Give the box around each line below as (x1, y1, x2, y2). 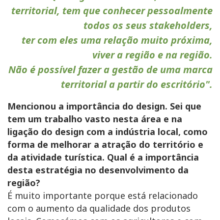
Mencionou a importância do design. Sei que (7, 100, 201, 112)
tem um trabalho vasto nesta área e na (7, 113, 182, 125)
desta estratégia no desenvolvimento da (7, 164, 189, 176)
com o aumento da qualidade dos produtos (7, 202, 191, 215)
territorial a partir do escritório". (61, 78, 213, 91)
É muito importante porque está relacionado (7, 190, 198, 202)
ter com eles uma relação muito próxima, (22, 33, 213, 47)
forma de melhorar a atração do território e (7, 138, 203, 151)
